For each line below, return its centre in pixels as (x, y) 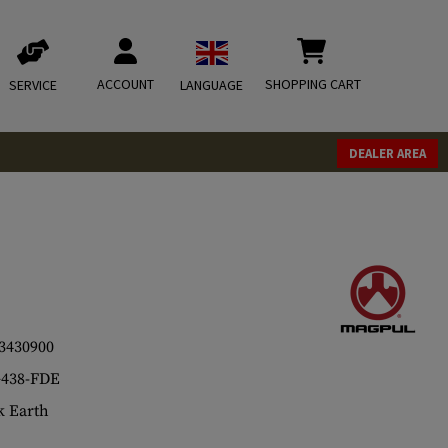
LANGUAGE (211, 85)
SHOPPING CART (313, 84)
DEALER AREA (387, 153)
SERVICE (33, 85)
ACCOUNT (125, 84)
